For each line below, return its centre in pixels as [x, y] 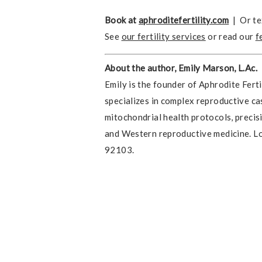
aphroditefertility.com [184, 20]
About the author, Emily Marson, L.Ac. [181, 68]
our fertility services [163, 36]
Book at [122, 20]
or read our [230, 36]
